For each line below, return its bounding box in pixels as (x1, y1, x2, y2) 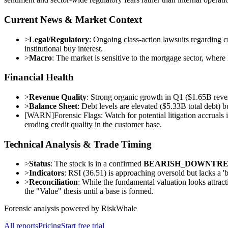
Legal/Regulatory (29, 35, 89, 44)
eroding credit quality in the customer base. (24, 120, 162, 129)
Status (29, 159, 50, 168)
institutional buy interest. (24, 44, 103, 53)
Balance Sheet (29, 101, 77, 110)
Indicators (29, 168, 64, 178)
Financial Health (4, 72, 74, 83)
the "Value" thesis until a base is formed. (24, 187, 154, 196)
